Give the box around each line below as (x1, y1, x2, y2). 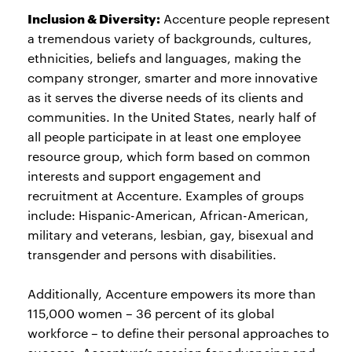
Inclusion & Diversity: (27, 9, 160, 27)
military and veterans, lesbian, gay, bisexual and (27, 226, 313, 243)
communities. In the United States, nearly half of (27, 108, 317, 125)
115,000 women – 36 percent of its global (27, 305, 274, 321)
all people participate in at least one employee (27, 128, 301, 145)
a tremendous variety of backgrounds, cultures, (27, 30, 312, 46)
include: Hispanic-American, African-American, (27, 207, 309, 223)
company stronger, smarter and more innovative (27, 69, 317, 86)
